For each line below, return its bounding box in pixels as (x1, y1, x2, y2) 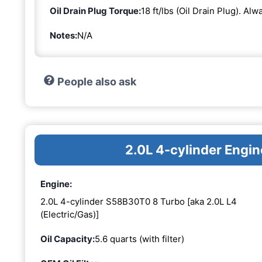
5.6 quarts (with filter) (95, 233, 184, 244)
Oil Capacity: (40, 233, 95, 244)
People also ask (57, 75, 136, 88)
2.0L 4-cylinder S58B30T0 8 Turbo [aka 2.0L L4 (40, 195, 237, 207)
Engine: (40, 178, 72, 190)
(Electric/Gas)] (40, 208, 99, 220)
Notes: (50, 30, 77, 42)
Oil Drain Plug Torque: (50, 5, 141, 17)
